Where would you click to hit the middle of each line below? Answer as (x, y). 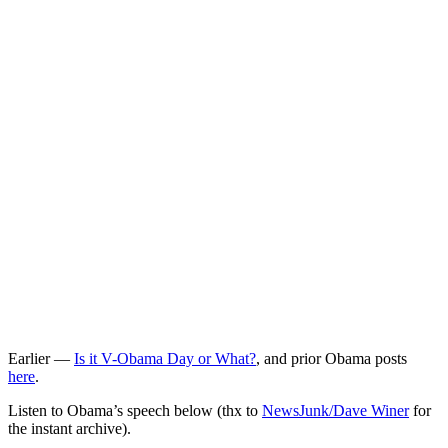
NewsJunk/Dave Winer (335, 410)
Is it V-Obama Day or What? (165, 358)
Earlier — (41, 358)
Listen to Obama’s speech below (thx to (135, 410)
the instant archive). (69, 428)
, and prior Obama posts (331, 358)
